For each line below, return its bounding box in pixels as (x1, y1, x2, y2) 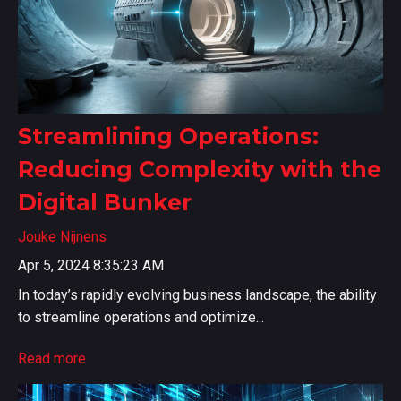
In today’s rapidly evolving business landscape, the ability (18, 286, 377, 303)
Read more (18, 350, 86, 368)
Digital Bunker (18, 188, 192, 216)
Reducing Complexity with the (18, 155, 381, 183)
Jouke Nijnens (18, 227, 107, 245)
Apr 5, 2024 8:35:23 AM (18, 256, 164, 274)
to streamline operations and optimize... (18, 308, 264, 326)
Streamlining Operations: (18, 122, 319, 149)
